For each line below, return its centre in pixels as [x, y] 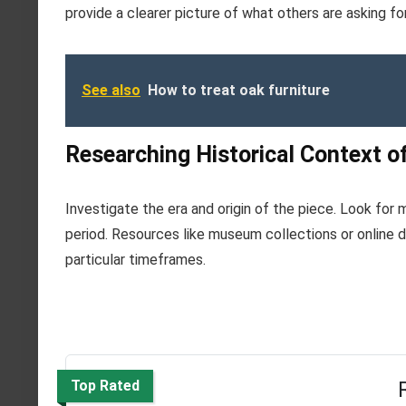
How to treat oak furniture [239, 90]
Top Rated [105, 385]
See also [111, 90]
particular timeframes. [135, 259]
